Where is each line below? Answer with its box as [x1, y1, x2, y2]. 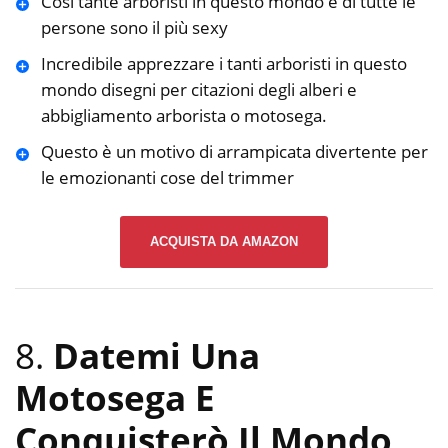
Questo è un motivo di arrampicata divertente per [40, 139, 428, 163]
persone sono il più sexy [40, 15, 228, 39]
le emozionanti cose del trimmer [40, 165, 294, 189]
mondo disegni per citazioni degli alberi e [40, 77, 357, 101]
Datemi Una [53, 331, 260, 379]
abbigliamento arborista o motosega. [40, 103, 327, 127]
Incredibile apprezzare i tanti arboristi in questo [40, 51, 407, 75]
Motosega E [15, 373, 215, 421]
